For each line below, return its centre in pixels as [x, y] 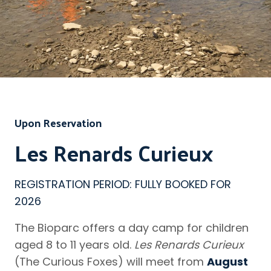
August [227, 262]
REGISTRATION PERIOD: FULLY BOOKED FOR [123, 184]
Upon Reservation [58, 122]
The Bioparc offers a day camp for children [132, 228]
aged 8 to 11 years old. [74, 245]
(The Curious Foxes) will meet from [111, 262]
